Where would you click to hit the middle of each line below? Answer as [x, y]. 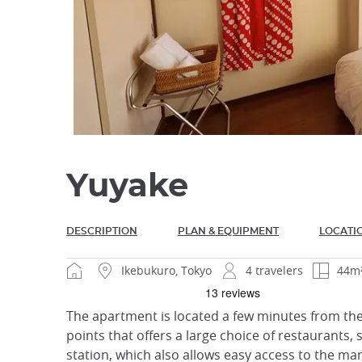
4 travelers [274, 271]
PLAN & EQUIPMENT [228, 232]
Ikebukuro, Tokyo [166, 271]
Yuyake [127, 187]
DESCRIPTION [102, 232]
